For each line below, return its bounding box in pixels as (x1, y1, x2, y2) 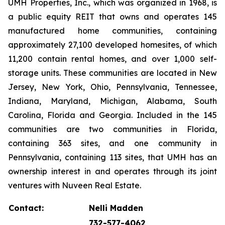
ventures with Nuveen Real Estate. (8, 180, 141, 190)
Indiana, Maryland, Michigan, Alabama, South (8, 96, 217, 106)
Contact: (9, 203, 44, 213)
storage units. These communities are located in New (8, 68, 217, 78)
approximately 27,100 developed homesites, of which (8, 40, 217, 50)
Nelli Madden (89, 203, 143, 213)
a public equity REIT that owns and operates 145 (8, 12, 217, 22)
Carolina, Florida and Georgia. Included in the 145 (8, 110, 217, 120)
